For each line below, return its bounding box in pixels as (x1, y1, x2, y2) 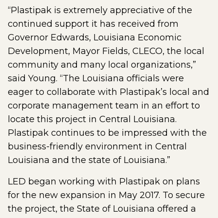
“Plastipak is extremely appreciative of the (8, 5, 192, 16)
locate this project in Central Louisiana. (8, 114, 177, 125)
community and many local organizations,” (8, 59, 196, 70)
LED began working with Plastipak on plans (8, 176, 200, 187)
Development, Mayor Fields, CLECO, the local (8, 46, 204, 56)
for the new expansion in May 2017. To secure (8, 190, 205, 200)
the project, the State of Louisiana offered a (8, 203, 196, 214)
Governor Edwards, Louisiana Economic (8, 32, 182, 43)
